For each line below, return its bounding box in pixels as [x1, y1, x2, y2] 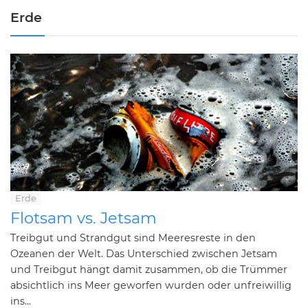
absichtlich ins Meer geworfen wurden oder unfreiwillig [10, 279, 291, 291]
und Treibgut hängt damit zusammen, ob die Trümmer [10, 263, 287, 276]
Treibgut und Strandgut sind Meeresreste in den [10, 232, 256, 244]
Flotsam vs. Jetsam [10, 208, 157, 228]
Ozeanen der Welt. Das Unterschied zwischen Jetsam [10, 247, 277, 260]
